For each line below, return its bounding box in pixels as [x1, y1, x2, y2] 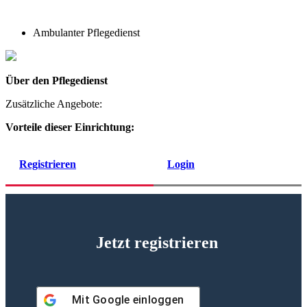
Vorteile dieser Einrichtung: [5, 121, 134, 133]
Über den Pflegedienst [5, 74, 108, 86]
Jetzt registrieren [96, 233, 218, 251]
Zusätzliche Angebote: [5, 97, 102, 110]
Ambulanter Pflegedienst [33, 26, 140, 38]
